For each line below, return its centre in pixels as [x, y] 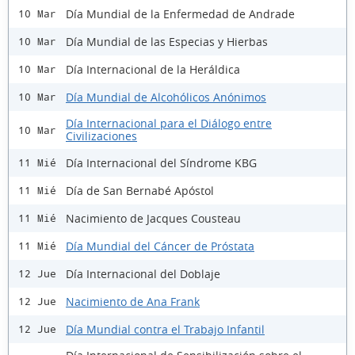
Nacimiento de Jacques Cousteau [153, 218]
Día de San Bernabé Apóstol [140, 190]
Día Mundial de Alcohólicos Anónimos [166, 97]
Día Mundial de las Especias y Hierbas [167, 41]
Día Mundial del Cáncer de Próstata [160, 246]
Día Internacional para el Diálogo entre [169, 124]
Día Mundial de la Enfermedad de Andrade [180, 13]
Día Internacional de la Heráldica [153, 69]
